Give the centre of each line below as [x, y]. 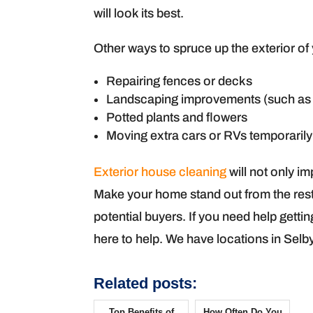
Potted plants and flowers [177, 117]
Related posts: [146, 283]
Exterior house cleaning [160, 172]
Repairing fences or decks [180, 81]
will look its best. [139, 13]
